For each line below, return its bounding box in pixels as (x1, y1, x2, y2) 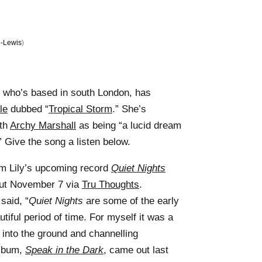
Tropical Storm (49, 103, 112, 115)
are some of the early (83, 195, 179, 206)
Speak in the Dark (25, 244, 104, 256)
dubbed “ (8, 103, 49, 115)
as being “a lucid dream (76, 119, 181, 131)
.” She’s (112, 103, 146, 115)
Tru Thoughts (82, 178, 139, 190)
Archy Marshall (10, 119, 76, 131)
